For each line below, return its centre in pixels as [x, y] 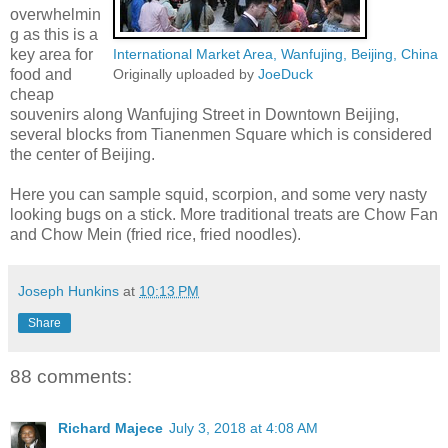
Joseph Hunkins [68, 290]
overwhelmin [55, 14]
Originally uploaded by [185, 73]
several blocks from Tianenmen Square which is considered [221, 134]
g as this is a [54, 34]
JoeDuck [285, 73]
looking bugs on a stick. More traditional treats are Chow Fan [224, 214]
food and [41, 74]
